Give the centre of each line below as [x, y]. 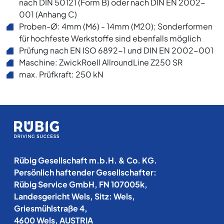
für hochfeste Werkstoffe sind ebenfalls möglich [110, 38]
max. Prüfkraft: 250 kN [61, 74]
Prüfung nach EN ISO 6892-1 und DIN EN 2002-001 [116, 50]
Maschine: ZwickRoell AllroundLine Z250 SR [101, 62]
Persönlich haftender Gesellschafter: [85, 172]
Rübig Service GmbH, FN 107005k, [81, 184]
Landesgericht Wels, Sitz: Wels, [74, 196]
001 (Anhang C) [48, 14]
